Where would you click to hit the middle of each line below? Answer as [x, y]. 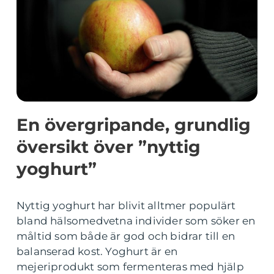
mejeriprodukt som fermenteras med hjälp [130, 267]
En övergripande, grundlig [134, 125]
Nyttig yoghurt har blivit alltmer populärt [126, 206]
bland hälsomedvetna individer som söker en [136, 221]
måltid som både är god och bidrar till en [126, 236]
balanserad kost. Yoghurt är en [97, 251]
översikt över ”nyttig [109, 147]
